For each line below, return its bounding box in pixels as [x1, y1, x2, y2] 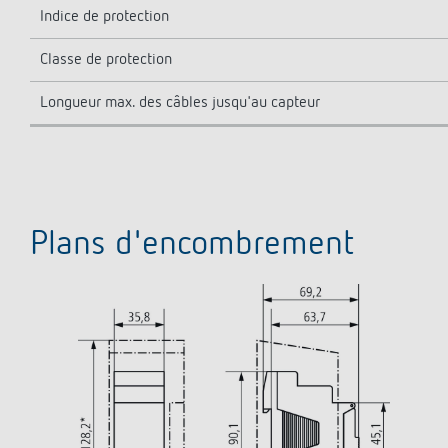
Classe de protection [40, 52, 172, 68]
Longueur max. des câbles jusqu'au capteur [40, 95, 320, 111]
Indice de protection [40, 9, 169, 25]
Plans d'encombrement [30, 228, 354, 262]
